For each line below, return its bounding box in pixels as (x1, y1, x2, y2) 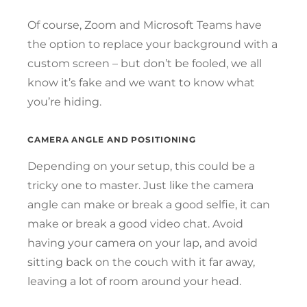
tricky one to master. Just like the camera (27, 178, 254, 192)
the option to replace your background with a (27, 37, 278, 51)
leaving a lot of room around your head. (27, 274, 244, 288)
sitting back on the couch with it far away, (27, 255, 255, 269)
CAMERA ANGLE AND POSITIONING (27, 134, 197, 145)
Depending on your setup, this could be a (27, 159, 255, 173)
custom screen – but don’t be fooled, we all (27, 56, 262, 70)
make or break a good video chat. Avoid (27, 217, 243, 230)
